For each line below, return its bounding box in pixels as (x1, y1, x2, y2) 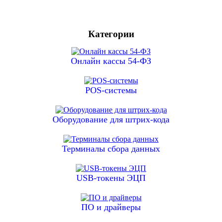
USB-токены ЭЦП (76, 173, 146, 183)
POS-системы (85, 85, 137, 96)
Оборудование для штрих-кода (53, 114, 169, 125)
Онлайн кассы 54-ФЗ (71, 56, 151, 66)
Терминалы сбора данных (62, 144, 160, 154)
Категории (88, 29, 134, 40)
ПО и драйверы (81, 202, 141, 213)
